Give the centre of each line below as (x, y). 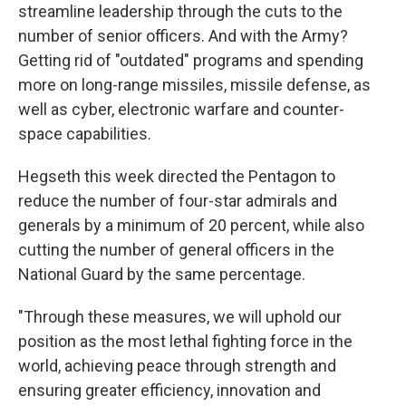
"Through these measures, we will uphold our (180, 317)
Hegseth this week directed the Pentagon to (177, 176)
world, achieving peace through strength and (177, 366)
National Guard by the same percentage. (162, 274)
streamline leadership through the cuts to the (180, 11)
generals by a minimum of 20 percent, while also (191, 225)
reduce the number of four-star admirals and (178, 201)
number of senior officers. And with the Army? (183, 36)
